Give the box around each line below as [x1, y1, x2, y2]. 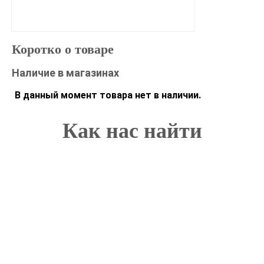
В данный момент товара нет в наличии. [15, 90, 201, 101]
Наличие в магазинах [12, 67, 119, 79]
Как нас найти [62, 119, 202, 143]
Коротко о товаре [12, 42, 114, 57]
